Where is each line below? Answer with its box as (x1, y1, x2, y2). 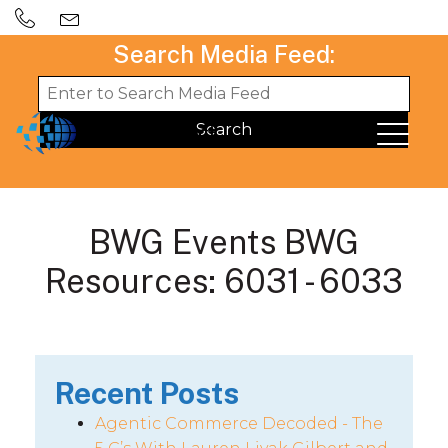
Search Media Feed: (113, 40, 335, 68)
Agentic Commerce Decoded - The (95, 414, 383, 433)
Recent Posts (55, 375, 239, 411)
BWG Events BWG (89, 223, 359, 261)
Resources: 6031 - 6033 (45, 262, 403, 300)
